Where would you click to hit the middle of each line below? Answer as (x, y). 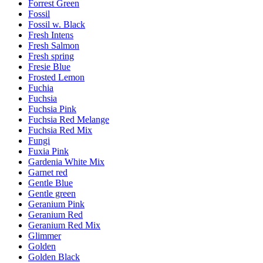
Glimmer (45, 236)
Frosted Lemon (56, 77)
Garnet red (48, 173)
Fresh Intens (51, 35)
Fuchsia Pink (52, 109)
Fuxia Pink (48, 151)
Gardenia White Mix (66, 162)
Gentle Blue (50, 183)
